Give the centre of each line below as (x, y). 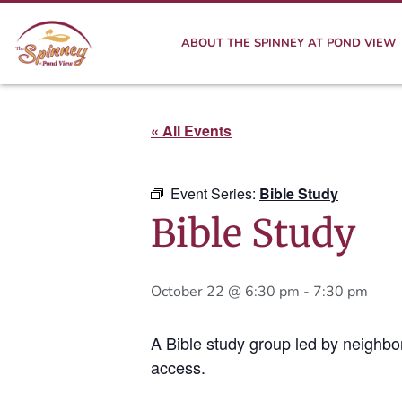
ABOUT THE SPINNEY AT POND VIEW (288, 43)
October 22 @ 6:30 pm (225, 292)
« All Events (191, 131)
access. (178, 367)
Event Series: (215, 193)
